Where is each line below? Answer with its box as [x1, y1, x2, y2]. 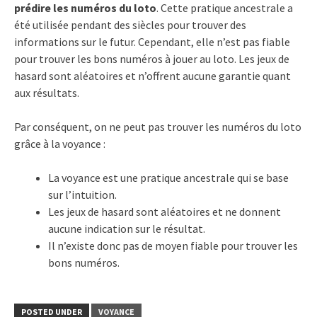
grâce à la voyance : [14, 136, 105, 151]
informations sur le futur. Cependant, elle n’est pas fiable [14, 34, 290, 49]
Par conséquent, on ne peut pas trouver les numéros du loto [14, 119, 301, 134]
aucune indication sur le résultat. [48, 221, 205, 236]
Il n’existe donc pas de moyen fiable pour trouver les [48, 238, 298, 253]
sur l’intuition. [48, 187, 117, 202]
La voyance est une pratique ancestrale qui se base [48, 170, 289, 185]
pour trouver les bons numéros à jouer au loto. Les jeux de [14, 51, 289, 66]
